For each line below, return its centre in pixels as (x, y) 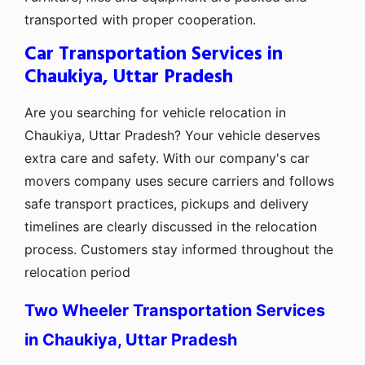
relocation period (77, 272)
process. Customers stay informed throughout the (179, 249)
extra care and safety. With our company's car (167, 158)
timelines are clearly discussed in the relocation (171, 226)
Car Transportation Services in (154, 54)
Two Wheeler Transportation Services (175, 310)
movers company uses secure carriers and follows (179, 180)
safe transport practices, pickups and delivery (167, 203)
